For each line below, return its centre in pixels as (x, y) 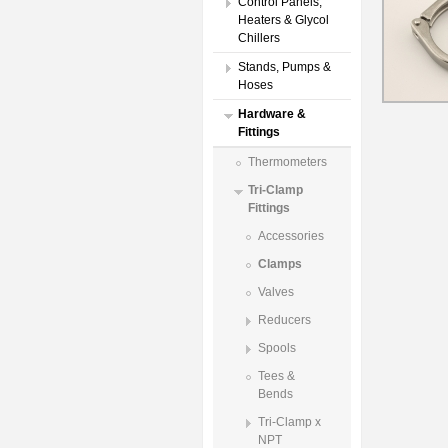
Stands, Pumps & (284, 67)
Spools (277, 348)
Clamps (280, 264)
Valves (276, 292)
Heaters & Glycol (283, 20)
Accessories (291, 236)
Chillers (259, 38)
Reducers (284, 320)
